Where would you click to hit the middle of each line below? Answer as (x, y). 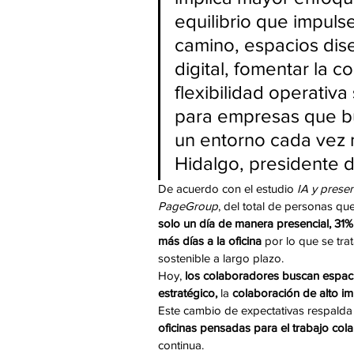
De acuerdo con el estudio (228, 189)
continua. (181, 345)
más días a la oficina (211, 241)
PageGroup (188, 206)
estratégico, (188, 293)
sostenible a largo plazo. (224, 258)
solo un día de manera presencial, (245, 224)
